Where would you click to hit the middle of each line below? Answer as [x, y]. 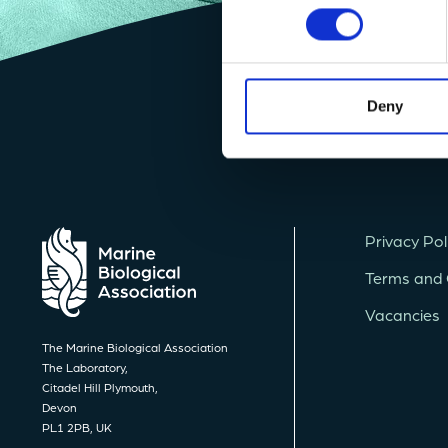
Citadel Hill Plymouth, [100, 387]
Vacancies [402, 314]
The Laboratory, [85, 367]
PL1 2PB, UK [77, 427]
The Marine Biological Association [135, 347]
